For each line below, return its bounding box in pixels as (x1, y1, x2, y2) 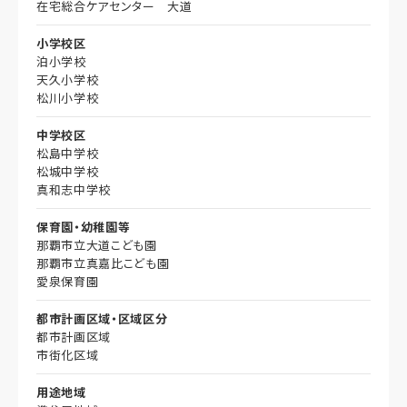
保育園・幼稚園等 (36, 217, 131, 235)
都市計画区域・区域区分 (36, 309, 168, 327)
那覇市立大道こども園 (36, 235, 157, 253)
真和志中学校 (36, 180, 111, 198)
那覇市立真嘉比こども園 (36, 253, 170, 272)
